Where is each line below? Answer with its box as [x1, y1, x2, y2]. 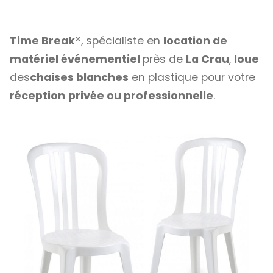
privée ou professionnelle [68, 88, 213, 104]
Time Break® [10, 34, 81, 49]
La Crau [186, 52, 229, 67]
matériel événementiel [10, 52, 143, 67]
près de [143, 52, 186, 67]
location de [163, 34, 227, 49]
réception [10, 88, 65, 104]
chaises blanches [30, 70, 129, 85]
